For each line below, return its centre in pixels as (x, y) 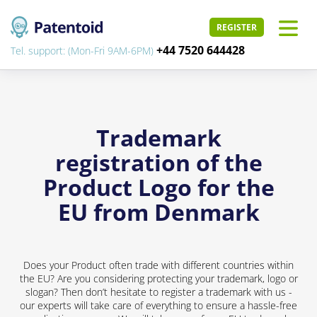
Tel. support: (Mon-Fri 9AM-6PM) (83, 51)
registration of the (158, 162)
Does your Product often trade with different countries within (158, 265)
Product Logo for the (158, 187)
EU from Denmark (158, 212)
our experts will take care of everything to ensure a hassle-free (158, 305)
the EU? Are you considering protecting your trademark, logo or (158, 278)
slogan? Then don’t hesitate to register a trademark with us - (158, 292)
